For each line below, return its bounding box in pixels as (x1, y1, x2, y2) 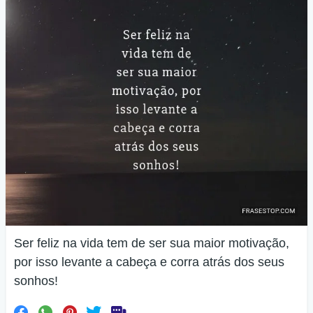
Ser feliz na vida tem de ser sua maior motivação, (14, 236, 289, 250)
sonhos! (14, 274, 58, 288)
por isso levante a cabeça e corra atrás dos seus (14, 255, 284, 269)
